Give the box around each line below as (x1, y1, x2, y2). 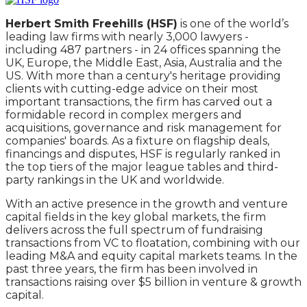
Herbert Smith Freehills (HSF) (5, 17, 177, 30)
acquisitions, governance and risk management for (5, 121, 282, 134)
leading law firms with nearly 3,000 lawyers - (5, 30, 249, 43)
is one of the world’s (177, 17, 288, 30)
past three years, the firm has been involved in (5, 262, 258, 275)
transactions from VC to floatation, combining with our (5, 236, 300, 249)
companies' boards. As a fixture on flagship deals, (5, 134, 269, 147)
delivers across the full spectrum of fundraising (5, 223, 263, 236)
